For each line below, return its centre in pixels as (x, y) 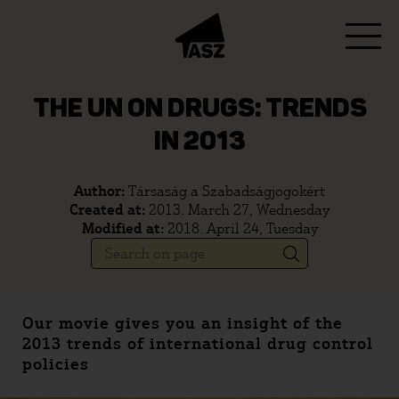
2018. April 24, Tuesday (242, 228)
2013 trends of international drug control (198, 344)
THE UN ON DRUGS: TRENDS (199, 110)
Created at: (109, 210)
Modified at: (124, 228)
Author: (101, 191)
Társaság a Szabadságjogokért (227, 191)
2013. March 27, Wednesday (239, 210)
